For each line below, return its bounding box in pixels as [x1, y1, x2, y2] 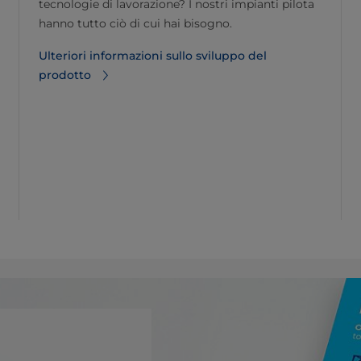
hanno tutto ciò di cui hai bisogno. [39, 16, 232, 31]
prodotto [39, 68, 91, 82]
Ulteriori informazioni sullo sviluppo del [39, 48, 267, 63]
